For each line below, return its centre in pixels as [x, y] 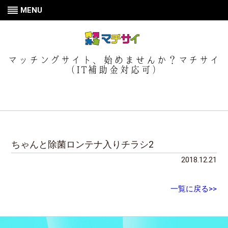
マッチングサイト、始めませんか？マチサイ [114, 60]
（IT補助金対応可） [114, 70]
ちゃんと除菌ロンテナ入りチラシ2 [83, 144]
